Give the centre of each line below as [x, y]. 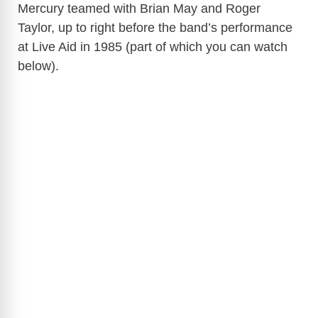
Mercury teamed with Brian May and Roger [139, 9]
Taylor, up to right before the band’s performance [155, 28]
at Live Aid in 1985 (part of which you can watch [153, 47]
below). [38, 66]
